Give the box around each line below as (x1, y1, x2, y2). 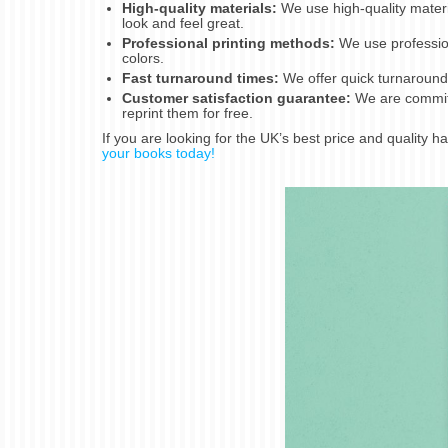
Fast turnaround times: (122, 69, 279, 86)
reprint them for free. (122, 104, 253, 121)
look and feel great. (122, 14, 244, 31)
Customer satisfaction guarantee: (122, 89, 351, 106)
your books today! (102, 144, 215, 161)
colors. (122, 49, 164, 66)
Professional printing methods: (122, 34, 335, 51)
